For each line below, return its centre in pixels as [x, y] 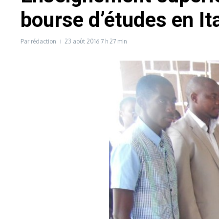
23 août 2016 [83, 41]
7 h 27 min [114, 41]
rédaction [44, 41]
